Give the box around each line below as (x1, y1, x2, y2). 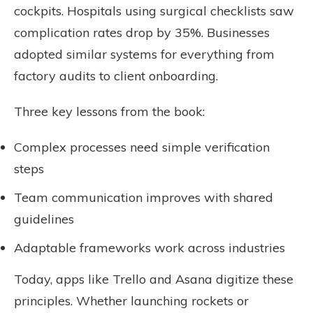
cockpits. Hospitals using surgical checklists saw (14, 3, 294, 19)
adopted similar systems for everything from (14, 46, 275, 62)
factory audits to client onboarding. (14, 68, 218, 84)
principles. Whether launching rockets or (14, 293, 249, 309)
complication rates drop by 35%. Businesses (14, 24, 270, 41)
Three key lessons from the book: (14, 103, 205, 119)
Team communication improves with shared (14, 189, 273, 205)
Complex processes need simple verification (14, 139, 270, 155)
